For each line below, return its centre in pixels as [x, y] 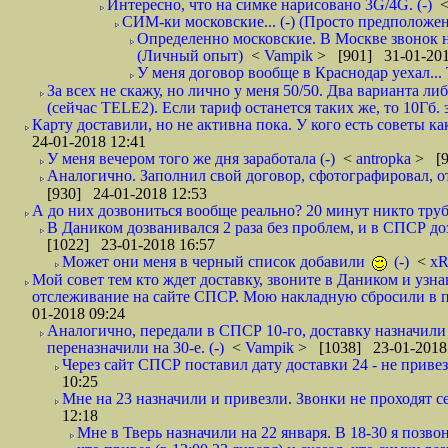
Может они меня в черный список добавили [215, 261]
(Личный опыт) [190, 55]
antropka [385, 158]
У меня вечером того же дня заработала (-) [191, 158]
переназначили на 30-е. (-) [135, 347]
